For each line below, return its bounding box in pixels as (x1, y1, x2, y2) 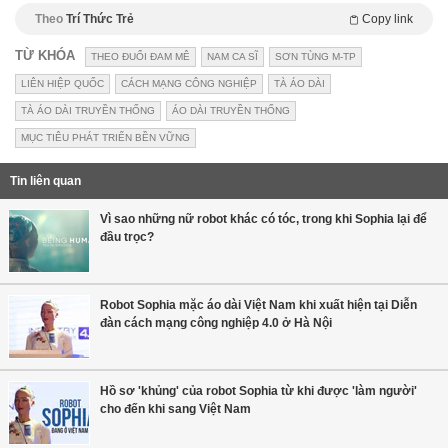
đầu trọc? (100, 230, 154, 245)
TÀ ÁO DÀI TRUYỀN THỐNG (21, 105, 155, 117)
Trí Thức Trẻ (66, 12, 134, 27)
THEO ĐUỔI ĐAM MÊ (91, 51, 190, 63)
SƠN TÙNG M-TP (275, 51, 356, 63)
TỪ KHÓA (15, 48, 75, 64)
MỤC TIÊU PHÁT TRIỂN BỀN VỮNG (21, 132, 190, 144)
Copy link (362, 12, 413, 27)
